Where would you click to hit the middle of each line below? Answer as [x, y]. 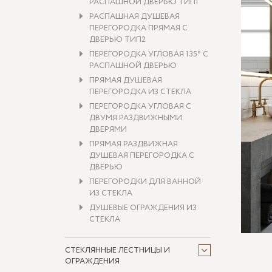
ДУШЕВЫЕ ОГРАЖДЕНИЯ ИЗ [143, 208]
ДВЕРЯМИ [108, 130]
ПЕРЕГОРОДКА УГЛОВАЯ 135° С [149, 54]
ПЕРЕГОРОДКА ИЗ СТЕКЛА [140, 92]
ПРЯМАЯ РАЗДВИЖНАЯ [134, 144]
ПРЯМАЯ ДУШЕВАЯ [126, 80]
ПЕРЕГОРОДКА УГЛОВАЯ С [140, 107]
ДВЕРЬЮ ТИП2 [117, 40]
